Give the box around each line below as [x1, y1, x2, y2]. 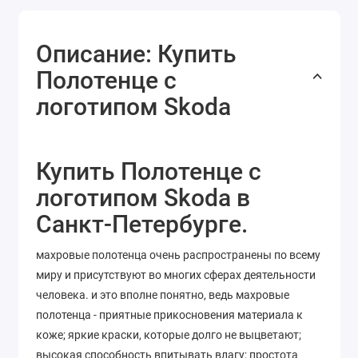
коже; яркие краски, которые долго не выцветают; [36, 328, 301, 342]
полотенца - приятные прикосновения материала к [36, 308, 303, 322]
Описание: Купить [36, 40, 237, 69]
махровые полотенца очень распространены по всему [36, 249, 320, 262]
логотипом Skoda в [36, 184, 250, 213]
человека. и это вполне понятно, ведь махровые [36, 288, 289, 302]
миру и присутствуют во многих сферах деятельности [36, 268, 316, 282]
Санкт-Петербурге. [36, 210, 248, 239]
